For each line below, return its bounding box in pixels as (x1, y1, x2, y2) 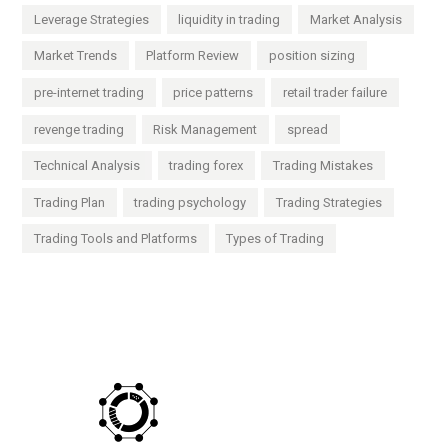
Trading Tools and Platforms (34, 231, 198, 247)
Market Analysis (309, 11, 402, 27)
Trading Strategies (275, 194, 382, 210)
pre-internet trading (34, 84, 145, 100)
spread (286, 121, 328, 137)
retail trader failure (282, 84, 387, 100)
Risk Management (153, 121, 258, 137)
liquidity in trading (178, 11, 281, 27)
